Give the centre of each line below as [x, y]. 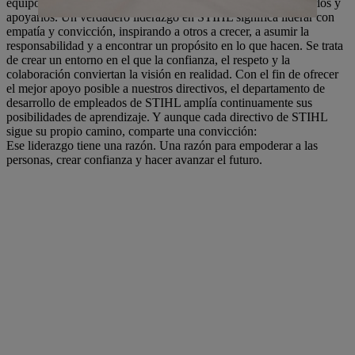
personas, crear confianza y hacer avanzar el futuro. [134, 160]
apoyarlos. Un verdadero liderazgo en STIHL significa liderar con [170, 17]
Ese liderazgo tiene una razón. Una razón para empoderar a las [162, 145]
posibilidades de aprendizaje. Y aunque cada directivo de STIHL [167, 117]
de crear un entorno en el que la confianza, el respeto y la [148, 60]
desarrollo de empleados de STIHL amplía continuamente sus [159, 103]
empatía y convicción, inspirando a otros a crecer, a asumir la [158, 31]
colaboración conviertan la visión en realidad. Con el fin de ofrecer [172, 74]
